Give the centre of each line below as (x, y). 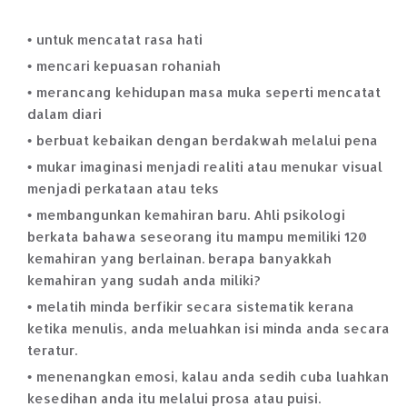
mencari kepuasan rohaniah (129, 66)
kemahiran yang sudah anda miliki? (144, 281)
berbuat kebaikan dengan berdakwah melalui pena (207, 141)
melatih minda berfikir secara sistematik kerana (195, 307)
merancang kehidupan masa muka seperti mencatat (208, 93)
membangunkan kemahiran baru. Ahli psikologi (191, 215)
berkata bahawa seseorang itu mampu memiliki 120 (197, 237)
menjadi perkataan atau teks (123, 189)
